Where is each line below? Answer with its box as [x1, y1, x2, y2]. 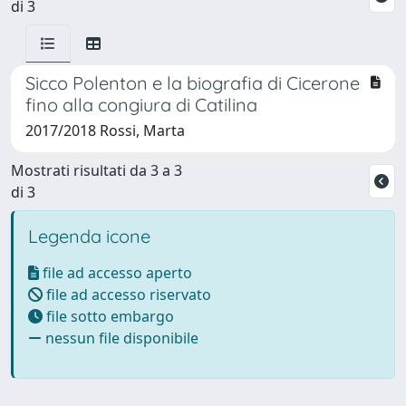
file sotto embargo [43, 305, 174, 326]
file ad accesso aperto [39, 262, 192, 283]
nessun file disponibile [42, 327, 198, 348]
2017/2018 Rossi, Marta [25, 120, 185, 140]
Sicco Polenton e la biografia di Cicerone [25, 71, 360, 94]
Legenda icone [28, 224, 150, 247]
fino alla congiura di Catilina [25, 92, 257, 116]
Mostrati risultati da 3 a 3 [11, 159, 182, 180]
